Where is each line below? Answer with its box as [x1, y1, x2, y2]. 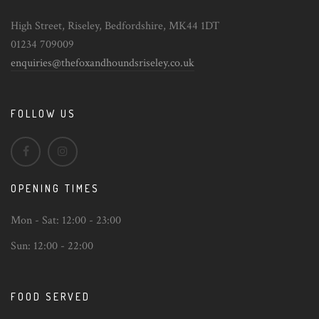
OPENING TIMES [11, 182, 100, 195]
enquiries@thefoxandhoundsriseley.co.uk [11, 56, 194, 71]
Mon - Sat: [11, 213, 62, 229]
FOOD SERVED [11, 291, 90, 303]
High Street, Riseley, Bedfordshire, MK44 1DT [11, 19, 219, 34]
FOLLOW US [11, 108, 76, 120]
